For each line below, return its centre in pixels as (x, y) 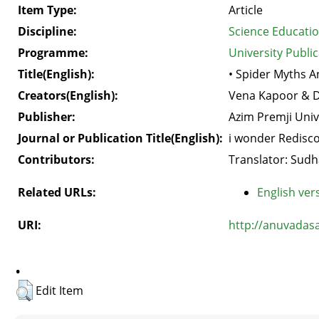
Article (246, 10)
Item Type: (47, 10)
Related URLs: (57, 192)
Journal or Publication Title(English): (120, 138)
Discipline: (47, 31)
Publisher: (47, 116)
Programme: (53, 52)
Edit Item (59, 290)
